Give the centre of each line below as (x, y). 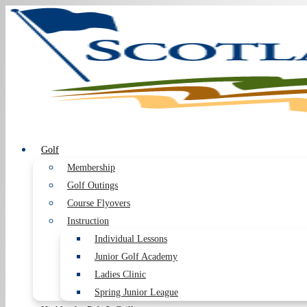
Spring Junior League (136, 292)
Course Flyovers (99, 203)
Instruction (88, 221)
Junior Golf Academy (136, 257)
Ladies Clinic (120, 274)
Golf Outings (93, 185)
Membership (91, 168)
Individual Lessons (131, 239)
